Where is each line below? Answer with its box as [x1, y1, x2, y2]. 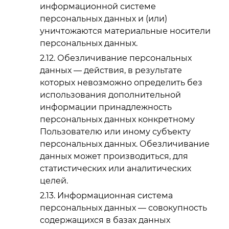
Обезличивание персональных [57, 53, 192, 63]
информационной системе [40, 2, 156, 12]
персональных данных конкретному [40, 114, 195, 125]
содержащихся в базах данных [40, 215, 170, 225]
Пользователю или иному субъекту [40, 127, 191, 137]
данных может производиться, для [40, 151, 188, 162]
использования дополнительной [40, 90, 181, 100]
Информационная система [57, 190, 173, 200]
